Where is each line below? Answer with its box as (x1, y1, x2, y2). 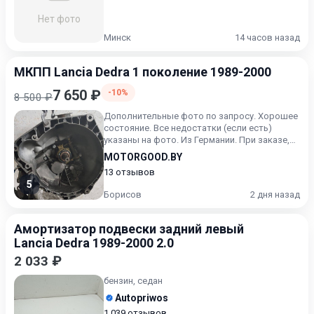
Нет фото (37, 13, 81, 25)
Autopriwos (115, 292, 168, 303)
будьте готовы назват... (104, 146, 205, 157)
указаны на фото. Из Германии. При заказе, (104, 135, 289, 145)
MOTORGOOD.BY (104, 151, 182, 163)
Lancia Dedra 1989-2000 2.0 (14, 235, 174, 250)
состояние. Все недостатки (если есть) (104, 123, 272, 133)
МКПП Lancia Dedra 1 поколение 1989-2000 (14, 64, 271, 79)
